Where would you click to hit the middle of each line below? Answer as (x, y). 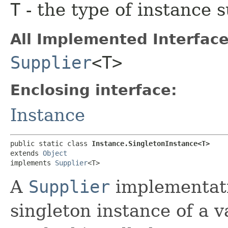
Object (55, 153)
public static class (51, 143)
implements (33, 163)
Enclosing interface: (94, 90)
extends (26, 153)
